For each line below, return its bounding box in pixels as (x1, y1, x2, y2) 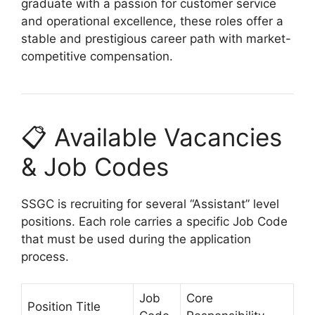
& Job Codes (21, 151, 169, 181)
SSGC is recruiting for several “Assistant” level (21, 196, 279, 211)
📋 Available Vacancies (21, 122, 282, 152)
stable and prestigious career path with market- (21, 31, 291, 46)
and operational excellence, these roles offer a (21, 13, 283, 28)
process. (21, 249, 69, 264)
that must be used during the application (21, 231, 251, 246)
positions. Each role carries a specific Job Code (21, 214, 288, 229)
